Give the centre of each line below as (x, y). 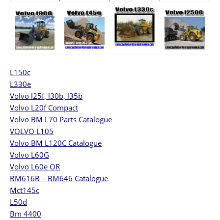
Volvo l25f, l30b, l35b (46, 96)
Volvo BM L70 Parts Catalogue (61, 119)
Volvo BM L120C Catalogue (56, 143)
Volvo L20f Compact (44, 107)
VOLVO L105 (32, 131)
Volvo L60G (29, 154)
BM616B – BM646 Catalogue (59, 178)
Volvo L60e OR (35, 166)
